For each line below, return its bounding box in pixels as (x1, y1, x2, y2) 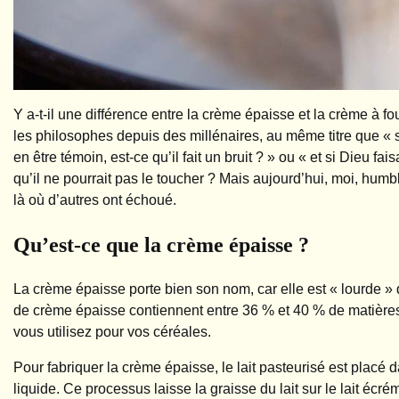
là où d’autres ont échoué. (13, 191, 176, 208)
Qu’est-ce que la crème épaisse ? (13, 232, 309, 256)
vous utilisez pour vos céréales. (13, 323, 211, 339)
